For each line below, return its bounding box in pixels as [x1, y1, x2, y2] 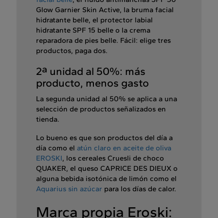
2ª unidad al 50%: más [36, 65, 145, 78]
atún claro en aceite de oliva [77, 144, 171, 153]
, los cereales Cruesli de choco [62, 154, 164, 163]
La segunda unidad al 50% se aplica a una [36, 94, 177, 104]
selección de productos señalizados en [36, 105, 166, 114]
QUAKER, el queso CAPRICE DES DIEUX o [36, 164, 178, 173]
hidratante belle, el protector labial [36, 16, 153, 25]
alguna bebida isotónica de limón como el [36, 174, 177, 183]
